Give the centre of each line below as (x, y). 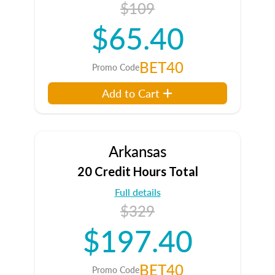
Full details (137, 192)
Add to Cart (131, 93)
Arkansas (137, 151)
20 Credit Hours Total (137, 171)
